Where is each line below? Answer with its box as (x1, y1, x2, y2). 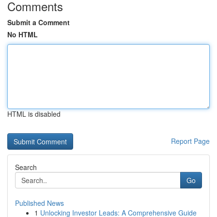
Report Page (171, 136, 210, 146)
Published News (15, 198, 64, 208)
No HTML (7, 30, 38, 39)
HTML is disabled (7, 109, 61, 119)
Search (15, 162, 37, 172)
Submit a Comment (7, 17, 70, 27)
